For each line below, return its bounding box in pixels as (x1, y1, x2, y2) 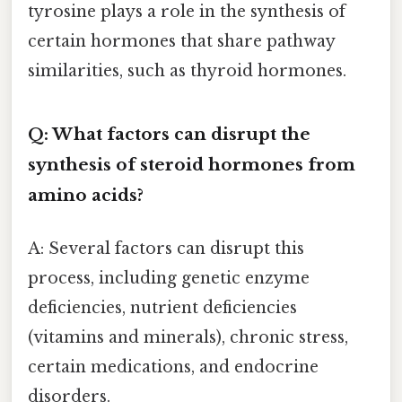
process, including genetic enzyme (28, 267, 310, 288)
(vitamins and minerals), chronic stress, (28, 327, 348, 347)
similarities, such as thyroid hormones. (28, 60, 346, 81)
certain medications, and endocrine (28, 356, 319, 377)
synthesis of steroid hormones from (28, 153, 355, 175)
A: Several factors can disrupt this (28, 238, 304, 258)
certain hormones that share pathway (28, 31, 335, 51)
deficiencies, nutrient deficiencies (28, 297, 297, 318)
